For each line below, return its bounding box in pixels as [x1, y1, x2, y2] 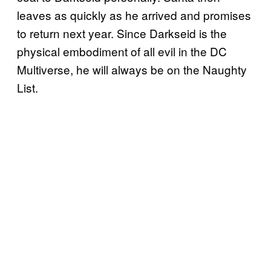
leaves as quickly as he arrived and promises [17, 6, 251, 23]
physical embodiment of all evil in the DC [17, 42, 227, 59]
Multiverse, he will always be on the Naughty [17, 60, 247, 77]
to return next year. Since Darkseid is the [17, 24, 227, 41]
